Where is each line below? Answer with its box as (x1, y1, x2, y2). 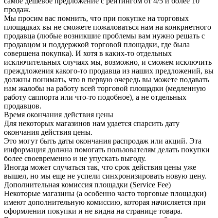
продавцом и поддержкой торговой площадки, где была (4, 40, 190, 49)
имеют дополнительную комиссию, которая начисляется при (4, 198, 206, 206)
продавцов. (4, 102, 41, 110)
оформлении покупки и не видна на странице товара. (4, 207, 182, 215)
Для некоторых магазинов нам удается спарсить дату (4, 119, 180, 127)
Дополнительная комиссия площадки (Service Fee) (4, 181, 171, 189)
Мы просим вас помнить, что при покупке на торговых (4, 14, 189, 22)
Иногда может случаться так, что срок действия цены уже (4, 163, 196, 171)
